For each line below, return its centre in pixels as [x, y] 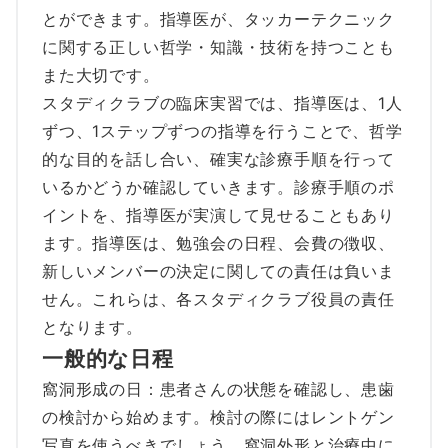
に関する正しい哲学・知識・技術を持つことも [218, 47]
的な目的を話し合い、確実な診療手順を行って [218, 159]
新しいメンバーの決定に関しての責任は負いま [218, 271]
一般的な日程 [108, 358]
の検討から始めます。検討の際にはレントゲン [218, 417]
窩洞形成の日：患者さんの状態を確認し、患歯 [218, 389]
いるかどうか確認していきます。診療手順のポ [218, 187]
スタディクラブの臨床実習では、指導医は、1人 [222, 103]
